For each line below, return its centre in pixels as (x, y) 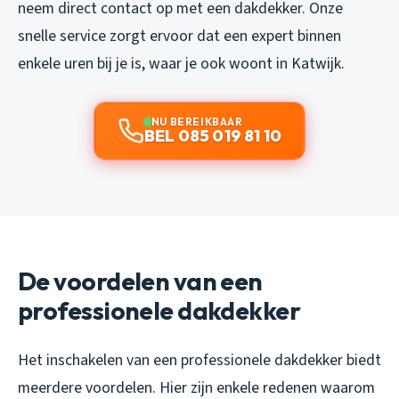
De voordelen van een (140, 281)
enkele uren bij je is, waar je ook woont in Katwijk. (181, 64)
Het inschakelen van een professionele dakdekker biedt (199, 361)
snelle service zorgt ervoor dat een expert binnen (179, 37)
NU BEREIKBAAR (197, 122)
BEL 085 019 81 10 (213, 136)
